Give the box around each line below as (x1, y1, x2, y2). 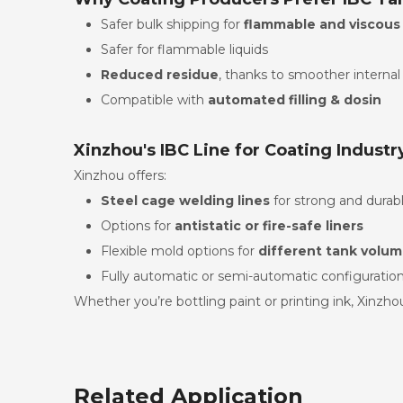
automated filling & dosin (208, 91, 381, 108)
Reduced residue (101, 66, 219, 83)
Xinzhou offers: (74, 166, 166, 184)
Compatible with (101, 91, 208, 108)
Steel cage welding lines (101, 192, 270, 209)
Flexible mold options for (101, 242, 258, 259)
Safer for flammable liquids (101, 40, 268, 58)
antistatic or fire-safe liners (175, 217, 363, 234)
